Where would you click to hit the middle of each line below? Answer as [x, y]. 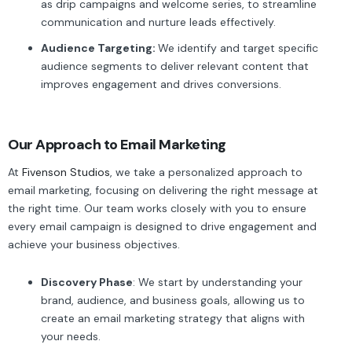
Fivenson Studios [66, 172]
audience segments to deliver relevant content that [175, 66]
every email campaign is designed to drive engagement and [162, 226]
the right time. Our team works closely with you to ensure [157, 208]
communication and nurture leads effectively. [158, 22]
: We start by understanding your [218, 282]
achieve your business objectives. [94, 244]
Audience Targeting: [99, 48]
